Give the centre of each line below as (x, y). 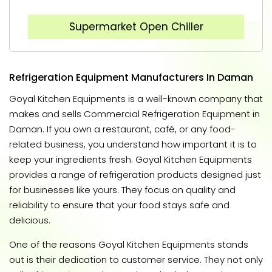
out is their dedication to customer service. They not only (136, 260)
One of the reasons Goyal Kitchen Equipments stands (129, 245)
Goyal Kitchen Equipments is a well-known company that (136, 99)
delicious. (30, 220)
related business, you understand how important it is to (133, 144)
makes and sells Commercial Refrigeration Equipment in (134, 114)
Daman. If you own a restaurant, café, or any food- (122, 129)
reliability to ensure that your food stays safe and (119, 205)
